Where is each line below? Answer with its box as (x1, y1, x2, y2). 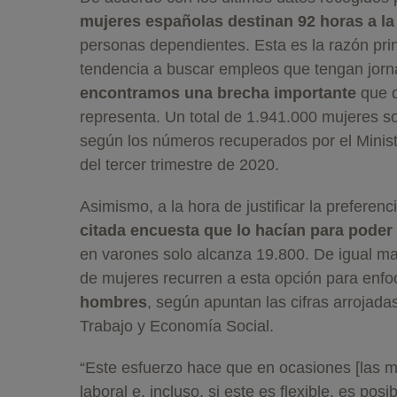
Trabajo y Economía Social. (80, 316, 274, 335)
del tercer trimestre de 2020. (80, 155, 279, 174)
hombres (80, 292, 147, 311)
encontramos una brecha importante (80, 83, 356, 102)
